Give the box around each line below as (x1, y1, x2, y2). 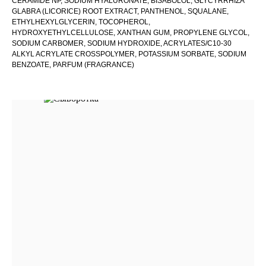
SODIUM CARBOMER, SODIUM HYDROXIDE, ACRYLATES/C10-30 (12, 39, 232, 48)
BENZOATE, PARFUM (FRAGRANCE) (12, 61, 134, 69)
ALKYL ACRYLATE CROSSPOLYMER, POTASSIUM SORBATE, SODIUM (12, 50, 246, 59)
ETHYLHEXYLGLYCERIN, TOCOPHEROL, (12, 18, 150, 27)
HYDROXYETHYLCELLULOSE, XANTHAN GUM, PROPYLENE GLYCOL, (12, 28, 249, 37)
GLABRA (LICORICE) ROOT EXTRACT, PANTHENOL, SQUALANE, (12, 7, 229, 16)
